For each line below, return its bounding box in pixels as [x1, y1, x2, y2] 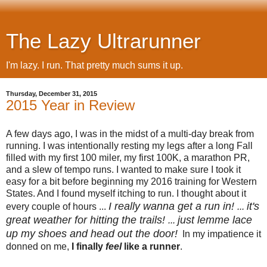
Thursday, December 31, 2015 [6, 90, 97, 97]
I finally [72, 241, 105, 252]
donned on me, [6, 241, 72, 252]
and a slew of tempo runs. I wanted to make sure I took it [6, 164, 241, 175]
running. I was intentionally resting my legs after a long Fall [6, 140, 253, 151]
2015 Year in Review [6, 97, 135, 113]
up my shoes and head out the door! [6, 227, 178, 240]
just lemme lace [178, 213, 252, 226]
